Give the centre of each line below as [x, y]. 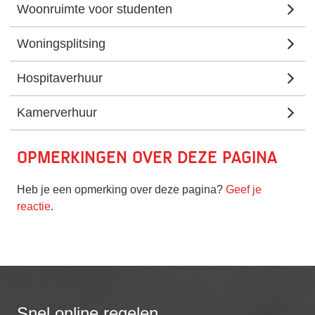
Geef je [244, 189]
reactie [34, 206]
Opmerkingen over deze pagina [147, 157]
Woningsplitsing [61, 43]
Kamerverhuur [57, 112]
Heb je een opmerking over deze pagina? [121, 189]
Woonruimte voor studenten [95, 9]
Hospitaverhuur [60, 78]
